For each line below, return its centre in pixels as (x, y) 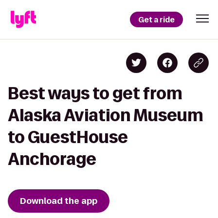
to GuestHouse (68, 137)
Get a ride (156, 19)
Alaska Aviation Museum (106, 115)
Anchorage (52, 159)
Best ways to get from (95, 93)
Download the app (59, 201)
